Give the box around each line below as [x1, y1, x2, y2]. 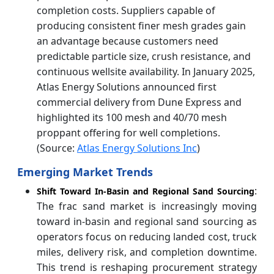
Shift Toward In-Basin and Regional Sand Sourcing [37, 185, 254, 198]
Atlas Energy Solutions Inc [77, 141, 197, 155]
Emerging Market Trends [17, 165, 153, 180]
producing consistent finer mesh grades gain [37, 19, 246, 33]
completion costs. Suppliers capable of [37, 4, 215, 18]
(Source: [37, 141, 77, 155]
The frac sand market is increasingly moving [37, 199, 257, 213]
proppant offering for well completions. [37, 126, 220, 140]
